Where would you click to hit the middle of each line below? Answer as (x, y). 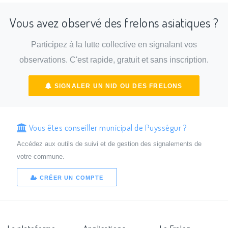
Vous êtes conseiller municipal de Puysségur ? (107, 127)
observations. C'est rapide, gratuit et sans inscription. (114, 60)
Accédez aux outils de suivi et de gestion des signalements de (109, 144)
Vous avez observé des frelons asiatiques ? (114, 22)
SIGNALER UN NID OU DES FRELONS (117, 86)
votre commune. (40, 156)
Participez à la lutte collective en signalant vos (114, 45)
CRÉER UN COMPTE (70, 178)
